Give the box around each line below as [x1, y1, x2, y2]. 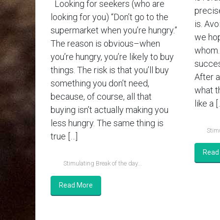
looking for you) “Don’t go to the [51, 12, 168, 23]
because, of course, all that [51, 91, 152, 102]
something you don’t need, [51, 78, 149, 89]
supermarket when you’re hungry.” [51, 25, 177, 36]
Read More [59, 181, 93, 190]
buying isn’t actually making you [51, 105, 168, 115]
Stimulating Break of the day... [63, 160, 142, 167]
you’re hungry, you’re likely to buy [51, 52, 174, 62]
